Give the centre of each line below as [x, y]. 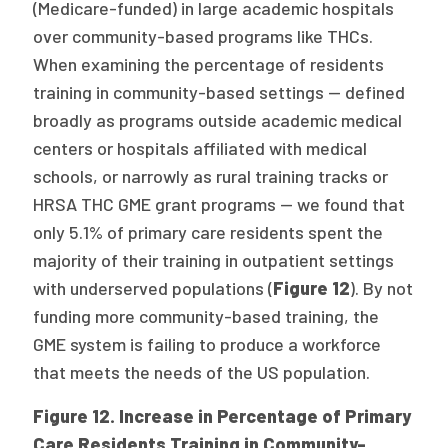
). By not [382, 288]
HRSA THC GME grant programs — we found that [219, 204]
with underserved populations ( [153, 288]
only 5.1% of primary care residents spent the [208, 232]
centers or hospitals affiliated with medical [200, 148]
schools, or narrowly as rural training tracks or [211, 176]
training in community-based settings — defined [219, 92]
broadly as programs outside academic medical [218, 120]
